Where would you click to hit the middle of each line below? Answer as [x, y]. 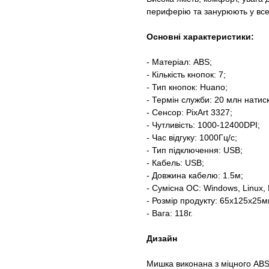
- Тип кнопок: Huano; [187, 87]
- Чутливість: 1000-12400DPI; [203, 125]
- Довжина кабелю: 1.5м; [195, 176]
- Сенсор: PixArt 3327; [189, 113]
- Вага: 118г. [170, 213]
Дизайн [162, 239]
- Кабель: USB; [175, 163]
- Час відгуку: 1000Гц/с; [192, 138]
